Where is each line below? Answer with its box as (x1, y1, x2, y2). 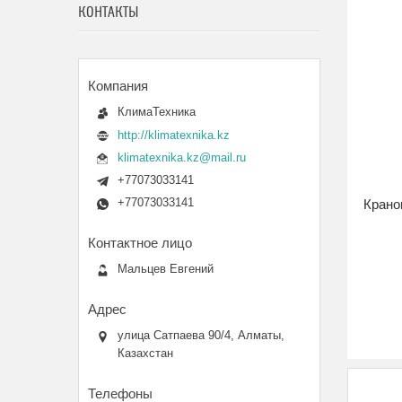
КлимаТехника (118, 105, 196, 118)
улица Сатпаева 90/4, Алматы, (118, 328, 284, 343)
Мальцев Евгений (118, 262, 214, 276)
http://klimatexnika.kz (118, 127, 230, 142)
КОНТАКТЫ (78, 4, 139, 22)
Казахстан (118, 346, 173, 361)
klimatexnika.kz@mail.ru (118, 151, 246, 165)
